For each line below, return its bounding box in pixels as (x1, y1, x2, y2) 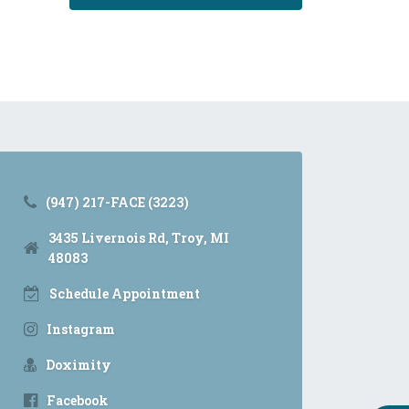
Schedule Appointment (49, 285, 200, 302)
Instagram (47, 320, 115, 338)
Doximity (46, 356, 111, 373)
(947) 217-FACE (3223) (46, 194, 189, 211)
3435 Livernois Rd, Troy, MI (48, 229, 229, 246)
